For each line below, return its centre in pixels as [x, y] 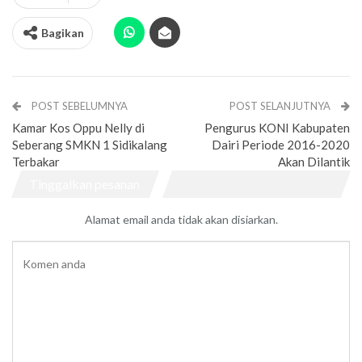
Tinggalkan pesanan [84, 184]
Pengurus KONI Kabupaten [277, 128]
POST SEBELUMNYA [78, 106]
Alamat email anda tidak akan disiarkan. [181, 219]
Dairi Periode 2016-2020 [281, 145]
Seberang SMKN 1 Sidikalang [90, 145]
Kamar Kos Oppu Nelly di [78, 128]
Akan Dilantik [314, 162]
